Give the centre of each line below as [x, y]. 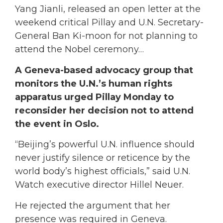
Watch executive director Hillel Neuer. [99, 185]
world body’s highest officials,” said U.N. [103, 171]
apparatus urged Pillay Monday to [94, 97]
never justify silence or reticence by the [103, 158]
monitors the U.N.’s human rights [94, 83]
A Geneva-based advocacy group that [104, 70]
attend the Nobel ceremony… [79, 50]
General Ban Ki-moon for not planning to [106, 36]
